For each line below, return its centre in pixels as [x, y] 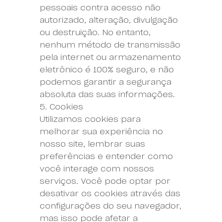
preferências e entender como [106, 156]
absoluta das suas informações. [107, 94]
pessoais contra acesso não [100, 8]
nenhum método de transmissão [110, 45]
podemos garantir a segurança [105, 82]
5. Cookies [61, 107]
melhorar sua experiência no [101, 132]
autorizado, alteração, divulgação [109, 20]
